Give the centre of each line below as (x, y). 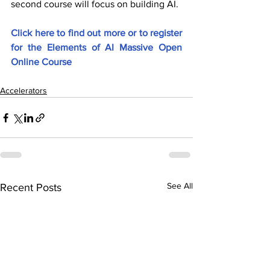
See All (180, 186)
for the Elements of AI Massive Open (96, 48)
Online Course (41, 62)
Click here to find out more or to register (96, 33)
